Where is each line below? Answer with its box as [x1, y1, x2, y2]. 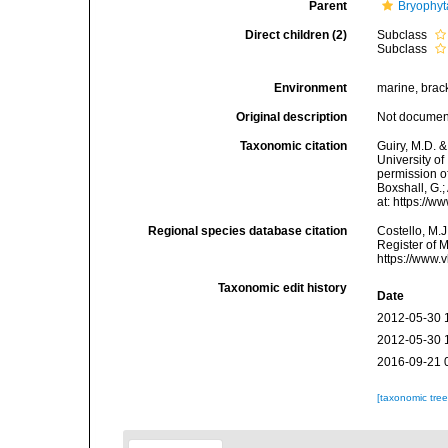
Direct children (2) [245, 28, 348, 42]
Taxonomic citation [240, 139, 348, 153]
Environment [274, 81, 348, 95]
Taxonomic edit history [218, 281, 348, 295]
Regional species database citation [148, 224, 348, 238]
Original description [236, 110, 348, 124]
